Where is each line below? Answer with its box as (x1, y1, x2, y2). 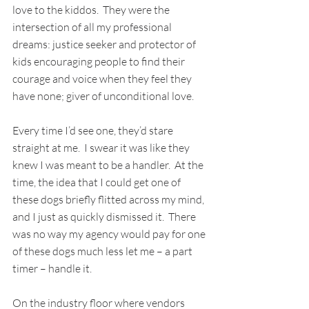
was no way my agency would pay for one (12, 227, 208, 241)
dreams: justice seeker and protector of (12, 37, 198, 52)
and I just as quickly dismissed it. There (12, 210, 198, 224)
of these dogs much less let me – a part (12, 244, 195, 259)
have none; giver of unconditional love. (12, 89, 194, 103)
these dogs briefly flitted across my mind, (12, 192, 206, 207)
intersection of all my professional (12, 20, 174, 34)
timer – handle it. (12, 261, 94, 276)
